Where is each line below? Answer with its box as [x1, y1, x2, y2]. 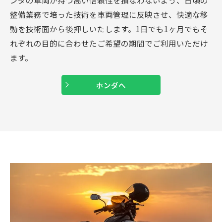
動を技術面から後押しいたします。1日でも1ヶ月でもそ [10, 23, 208, 34]
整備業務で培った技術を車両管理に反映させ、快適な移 [10, 8, 208, 20]
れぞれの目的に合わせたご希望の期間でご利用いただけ [10, 37, 208, 49]
